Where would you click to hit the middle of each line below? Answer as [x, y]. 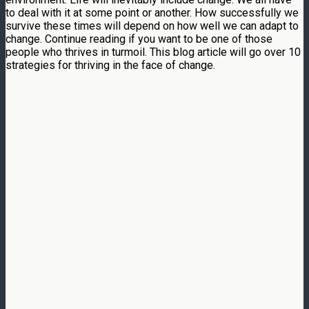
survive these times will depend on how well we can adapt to [152, 26]
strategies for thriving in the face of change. [110, 65]
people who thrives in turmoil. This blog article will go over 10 [153, 52]
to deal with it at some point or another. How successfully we [152, 12]
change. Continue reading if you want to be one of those [139, 39]
